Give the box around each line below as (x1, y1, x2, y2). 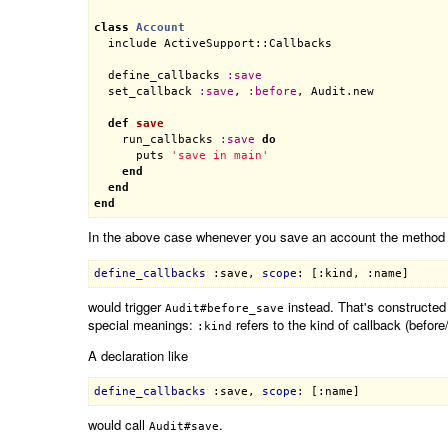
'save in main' (171, 148, 270, 162)
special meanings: (87, 315, 197, 335)
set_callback (108, 84, 193, 98)
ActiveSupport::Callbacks (164, 36, 333, 50)
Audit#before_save (164, 302, 284, 316)
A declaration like (87, 346, 188, 366)
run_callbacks (122, 132, 214, 146)
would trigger (87, 297, 165, 317)
